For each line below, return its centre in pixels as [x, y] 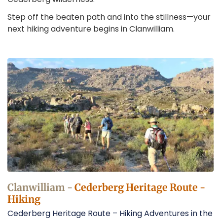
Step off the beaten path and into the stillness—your [109, 17]
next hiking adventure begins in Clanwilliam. [91, 29]
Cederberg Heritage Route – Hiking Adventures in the [110, 213]
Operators [47, 121]
